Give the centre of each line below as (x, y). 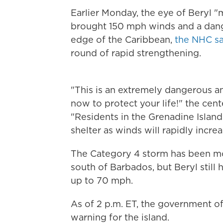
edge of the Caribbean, (123, 40)
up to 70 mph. (102, 180)
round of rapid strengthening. (136, 53)
